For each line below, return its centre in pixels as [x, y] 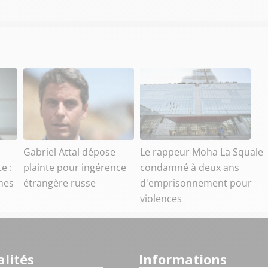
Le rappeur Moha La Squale [202, 152]
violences [161, 198]
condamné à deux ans [190, 167]
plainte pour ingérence [75, 167]
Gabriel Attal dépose [69, 152]
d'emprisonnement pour [196, 183]
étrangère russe [60, 183]
